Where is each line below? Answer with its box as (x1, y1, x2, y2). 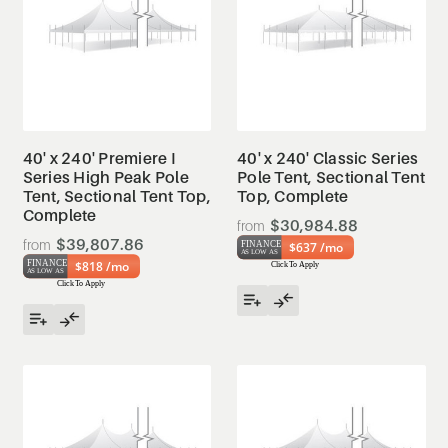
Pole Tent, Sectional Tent (237, 167, 426, 187)
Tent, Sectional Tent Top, (22, 186, 211, 206)
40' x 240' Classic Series (237, 148, 419, 168)
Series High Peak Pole (22, 167, 189, 187)
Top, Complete (237, 186, 349, 206)
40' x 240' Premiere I (22, 148, 175, 168)
